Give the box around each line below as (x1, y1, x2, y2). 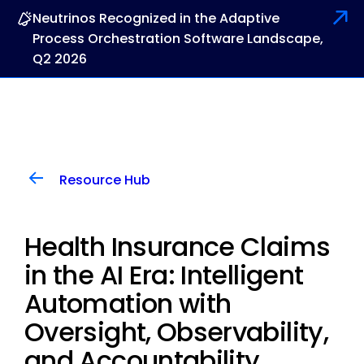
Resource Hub (59, 170, 150, 189)
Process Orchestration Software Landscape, (32, 29, 323, 48)
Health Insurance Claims (24, 228, 331, 265)
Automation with (24, 285, 232, 322)
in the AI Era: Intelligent (24, 257, 304, 293)
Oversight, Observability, (24, 314, 328, 350)
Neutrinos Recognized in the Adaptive (32, 9, 279, 28)
